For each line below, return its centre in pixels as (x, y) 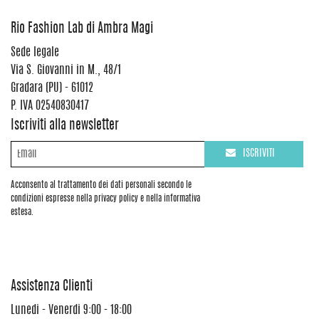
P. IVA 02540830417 (50, 106)
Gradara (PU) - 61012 (52, 88)
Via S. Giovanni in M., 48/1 (66, 70)
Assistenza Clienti (52, 287)
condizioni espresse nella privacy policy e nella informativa (105, 199)
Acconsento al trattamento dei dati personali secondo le (101, 185)
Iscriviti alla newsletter (65, 126)
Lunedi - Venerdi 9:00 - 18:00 (71, 311)
